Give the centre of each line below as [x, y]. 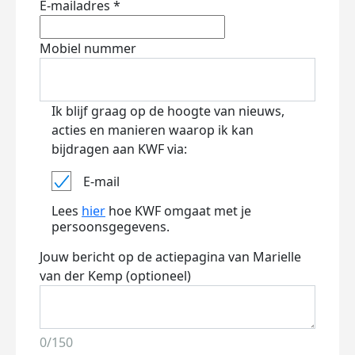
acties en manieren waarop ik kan [153, 130]
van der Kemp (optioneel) [115, 276]
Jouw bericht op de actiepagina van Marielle [170, 257]
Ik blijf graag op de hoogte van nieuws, [168, 111]
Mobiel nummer [88, 48]
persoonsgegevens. [111, 227]
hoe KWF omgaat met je [178, 211]
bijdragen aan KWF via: [119, 149]
